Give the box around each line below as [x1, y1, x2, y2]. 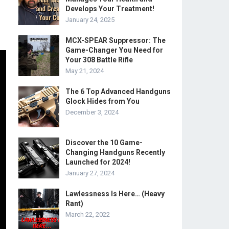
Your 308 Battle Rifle [65, 56, 133, 64]
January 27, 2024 [65, 169, 114, 177]
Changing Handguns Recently [65, 148, 165, 156]
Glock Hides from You [65, 97, 140, 105]
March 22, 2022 [65, 211, 110, 218]
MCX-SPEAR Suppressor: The [65, 36, 166, 44]
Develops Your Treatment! [65, 5, 154, 13]
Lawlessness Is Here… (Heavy [65, 190, 165, 198]
